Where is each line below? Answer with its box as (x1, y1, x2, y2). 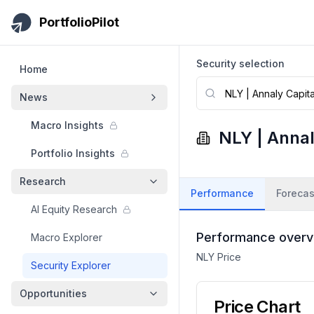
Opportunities (20, 287, 87, 299)
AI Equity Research (31, 203, 117, 215)
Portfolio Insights (31, 147, 115, 159)
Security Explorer (31, 259, 111, 271)
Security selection (196, 57, 285, 69)
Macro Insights (31, 119, 104, 131)
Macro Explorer (31, 231, 102, 243)
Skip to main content (5, 6, 115, 20)
